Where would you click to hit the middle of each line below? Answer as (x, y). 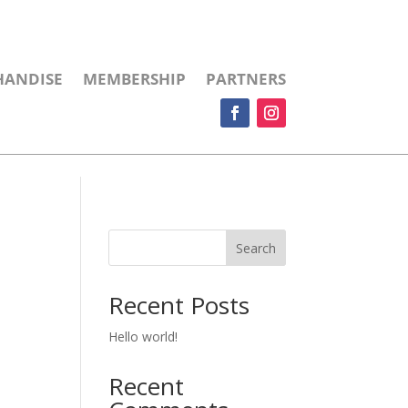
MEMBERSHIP (134, 78)
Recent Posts (179, 306)
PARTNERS (245, 78)
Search (255, 248)
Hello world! (143, 337)
